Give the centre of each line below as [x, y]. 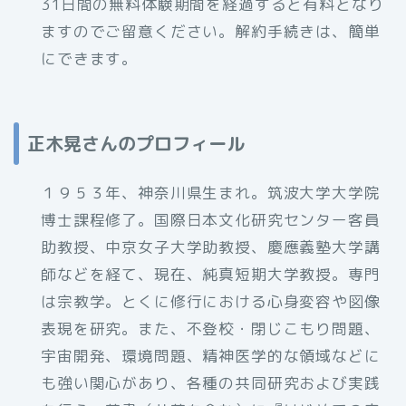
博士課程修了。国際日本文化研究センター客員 [211, 219]
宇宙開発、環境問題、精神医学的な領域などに [211, 355]
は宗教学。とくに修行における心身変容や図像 [211, 301]
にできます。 [90, 59]
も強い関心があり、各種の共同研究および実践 [211, 382]
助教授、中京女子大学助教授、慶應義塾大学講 [211, 246]
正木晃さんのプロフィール [136, 143]
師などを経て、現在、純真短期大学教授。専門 [211, 274]
